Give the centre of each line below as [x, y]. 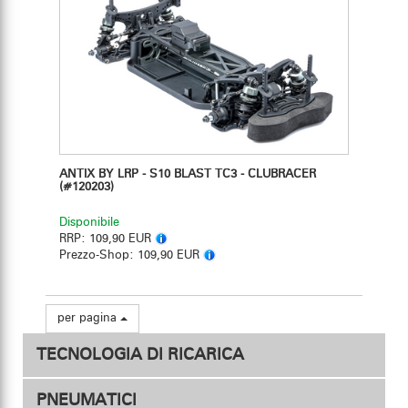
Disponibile [89, 223]
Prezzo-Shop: [98, 256]
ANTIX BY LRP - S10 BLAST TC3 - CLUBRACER [188, 175]
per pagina [89, 319]
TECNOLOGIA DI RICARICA [140, 356]
